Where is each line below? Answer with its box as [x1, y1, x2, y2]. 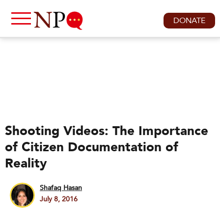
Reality [5, 155, 47, 172]
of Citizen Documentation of [5, 138, 178, 156]
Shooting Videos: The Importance [5, 122, 208, 140]
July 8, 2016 [40, 194, 78, 204]
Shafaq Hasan [40, 183, 82, 192]
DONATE [173, 15, 205, 26]
